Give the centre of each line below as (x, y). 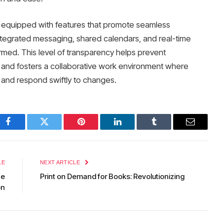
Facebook (24, 129)
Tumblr (166, 129)
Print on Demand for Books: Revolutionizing (112, 177)
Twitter (56, 129)
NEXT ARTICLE (61, 163)
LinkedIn (133, 129)
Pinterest (96, 129)
